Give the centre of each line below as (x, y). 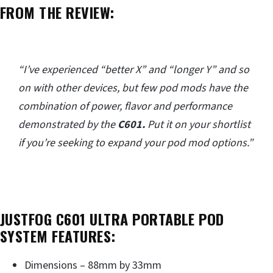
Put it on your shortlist (198, 125)
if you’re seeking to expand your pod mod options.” (136, 143)
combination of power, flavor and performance (125, 107)
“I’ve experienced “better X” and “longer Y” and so (134, 70)
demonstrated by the (67, 125)
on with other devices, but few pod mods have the (133, 88)
